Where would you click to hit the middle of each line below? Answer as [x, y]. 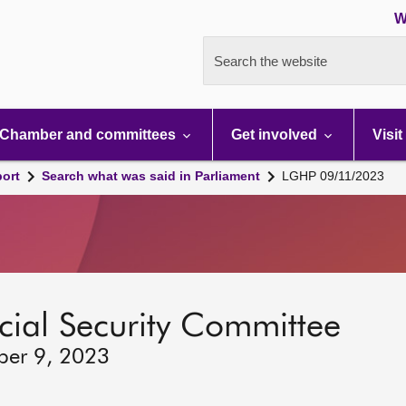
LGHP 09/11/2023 [333, 176]
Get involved [276, 135]
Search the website [271, 61]
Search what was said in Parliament [151, 176]
